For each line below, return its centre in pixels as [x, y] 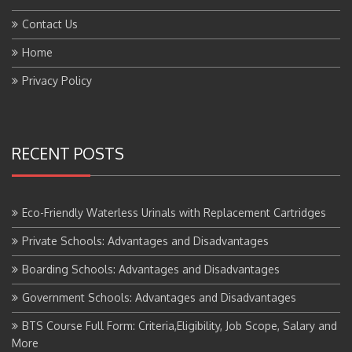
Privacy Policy [57, 68]
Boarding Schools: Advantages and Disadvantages [151, 256]
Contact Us [50, 11]
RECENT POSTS [68, 140]
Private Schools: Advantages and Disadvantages [145, 228]
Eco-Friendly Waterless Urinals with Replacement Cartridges [174, 200]
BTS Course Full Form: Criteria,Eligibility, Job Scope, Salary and [180, 313]
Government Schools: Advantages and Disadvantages [159, 284]
